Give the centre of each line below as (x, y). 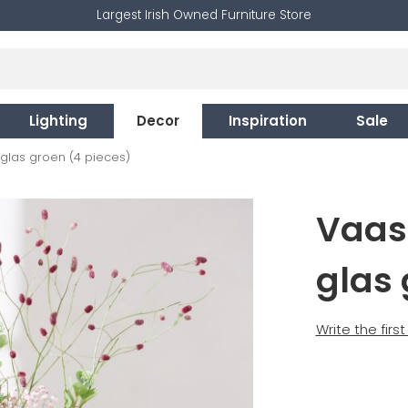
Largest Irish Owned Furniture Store (204, 15)
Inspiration (268, 121)
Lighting (58, 121)
